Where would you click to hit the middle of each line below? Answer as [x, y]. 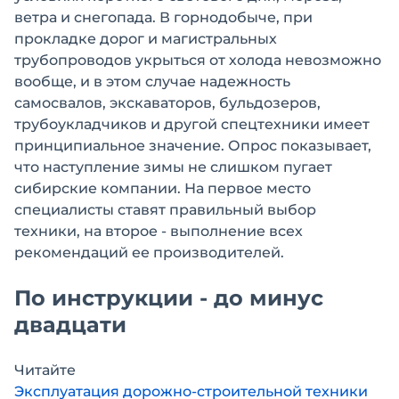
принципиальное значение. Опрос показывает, [193, 146]
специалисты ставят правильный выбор [165, 210]
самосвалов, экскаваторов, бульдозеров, [167, 103]
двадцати [70, 325]
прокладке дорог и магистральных [146, 39]
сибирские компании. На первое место [163, 188]
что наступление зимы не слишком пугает [173, 167]
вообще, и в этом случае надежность [152, 81]
